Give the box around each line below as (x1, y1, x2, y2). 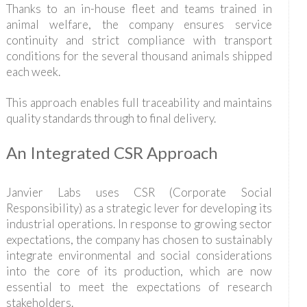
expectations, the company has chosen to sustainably (5, 232, 272, 247)
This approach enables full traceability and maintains (5, 95, 272, 110)
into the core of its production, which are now (5, 264, 272, 279)
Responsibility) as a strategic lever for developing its (5, 201, 272, 216)
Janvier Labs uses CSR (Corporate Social (5, 185, 272, 200)
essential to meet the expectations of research (5, 280, 272, 295)
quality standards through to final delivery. (5, 111, 216, 126)
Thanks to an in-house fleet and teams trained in (5, 1, 272, 16)
